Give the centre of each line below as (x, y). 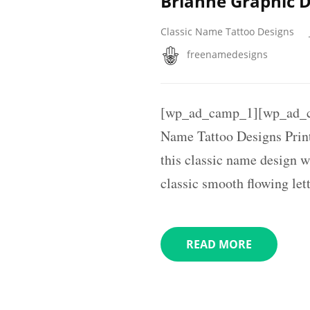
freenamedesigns (227, 54)
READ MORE (219, 244)
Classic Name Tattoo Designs (227, 32)
